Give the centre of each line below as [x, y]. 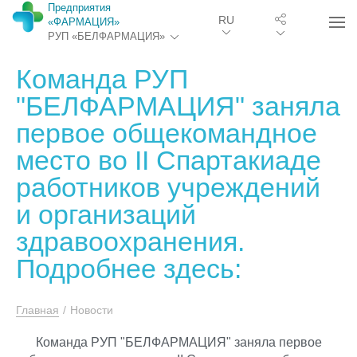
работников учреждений [168, 187]
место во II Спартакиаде [169, 160]
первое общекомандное [167, 133]
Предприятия [79, 8]
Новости [92, 310]
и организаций [106, 214]
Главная [37, 310]
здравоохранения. [130, 241]
